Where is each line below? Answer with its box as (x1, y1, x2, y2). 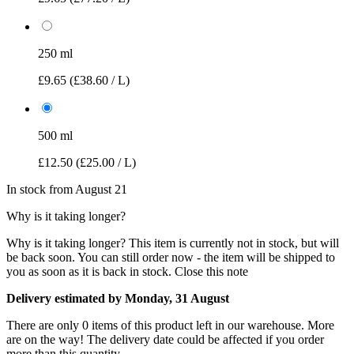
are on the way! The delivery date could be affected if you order (6, 332, 324, 346)
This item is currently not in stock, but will (129, 235, 339, 250)
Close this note (175, 264, 248, 278)
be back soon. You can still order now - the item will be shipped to (6, 250, 335, 264)
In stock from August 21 (6, 182, 127, 196)
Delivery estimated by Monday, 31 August (6, 291, 229, 305)
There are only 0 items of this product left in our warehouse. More (6, 318, 334, 332)
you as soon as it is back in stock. (6, 264, 171, 278)
